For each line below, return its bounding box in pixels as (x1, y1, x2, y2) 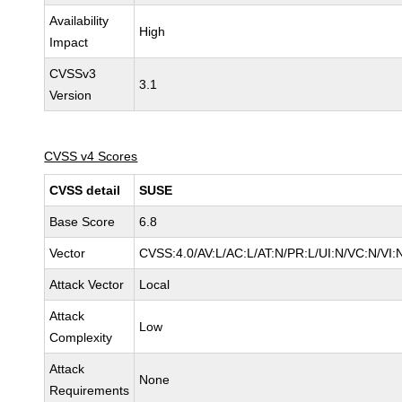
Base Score (49, 214, 116, 229)
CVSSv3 (49, 66, 97, 81)
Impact (49, 35, 89, 49)
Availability (49, 13, 109, 28)
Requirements (49, 383, 130, 398)
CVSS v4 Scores (44, 149, 138, 163)
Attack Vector (49, 277, 125, 292)
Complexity (49, 330, 113, 345)
